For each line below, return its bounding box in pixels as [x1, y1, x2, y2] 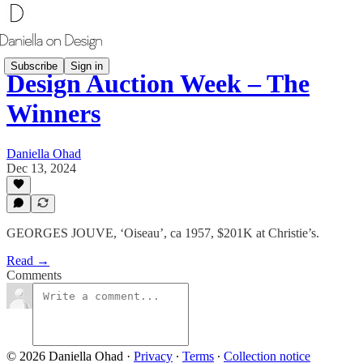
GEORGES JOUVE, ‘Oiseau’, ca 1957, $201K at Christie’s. [6, 226, 319, 240]
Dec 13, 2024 [6, 160, 76, 175]
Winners [6, 99, 100, 129]
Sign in [70, 59, 103, 72]
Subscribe [11, 59, 58, 72]
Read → [6, 254, 49, 267]
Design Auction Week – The [6, 69, 310, 99]
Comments [6, 268, 62, 282]
